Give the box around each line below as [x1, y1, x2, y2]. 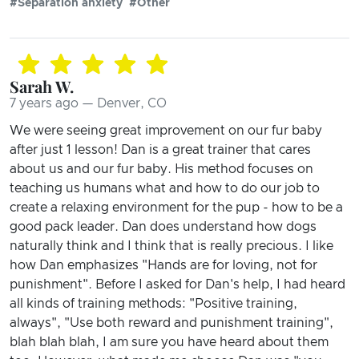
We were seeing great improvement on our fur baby [10, 123, 322, 137]
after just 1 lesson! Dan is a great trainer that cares [10, 143, 311, 156]
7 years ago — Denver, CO [10, 96, 167, 110]
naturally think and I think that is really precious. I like [10, 239, 333, 252]
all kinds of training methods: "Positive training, [10, 296, 297, 310]
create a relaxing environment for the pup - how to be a [10, 200, 343, 214]
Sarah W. [10, 75, 74, 97]
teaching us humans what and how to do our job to [10, 181, 320, 195]
